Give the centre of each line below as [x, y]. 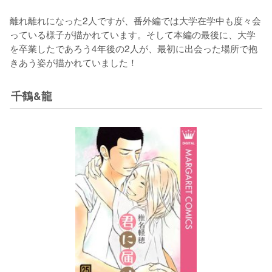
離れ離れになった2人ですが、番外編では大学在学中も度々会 [135, 20]
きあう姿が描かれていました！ [73, 62]
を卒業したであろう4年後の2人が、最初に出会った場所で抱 [134, 48]
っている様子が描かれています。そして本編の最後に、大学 [133, 34]
